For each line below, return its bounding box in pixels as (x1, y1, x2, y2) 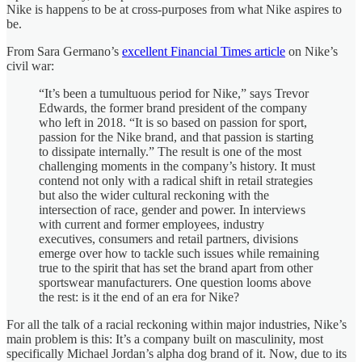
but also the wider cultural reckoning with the (39, 187, 269, 202)
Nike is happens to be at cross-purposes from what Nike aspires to (6, 2, 342, 16)
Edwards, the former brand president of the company (39, 100, 307, 115)
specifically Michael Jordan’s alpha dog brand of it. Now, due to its (6, 346, 347, 360)
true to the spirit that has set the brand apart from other (39, 260, 313, 275)
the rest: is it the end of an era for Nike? (39, 289, 239, 304)
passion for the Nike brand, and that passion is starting (39, 129, 314, 144)
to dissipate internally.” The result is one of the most (39, 144, 301, 158)
